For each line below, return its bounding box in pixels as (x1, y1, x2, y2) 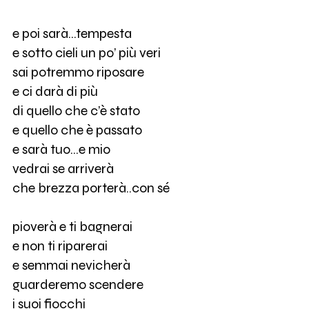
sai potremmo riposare (12, 64, 144, 81)
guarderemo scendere (12, 277, 143, 293)
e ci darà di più (12, 83, 98, 100)
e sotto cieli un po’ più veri (12, 45, 161, 61)
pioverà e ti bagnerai (12, 219, 132, 235)
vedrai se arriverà (12, 161, 114, 177)
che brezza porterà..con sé (12, 180, 170, 197)
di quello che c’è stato (12, 103, 140, 119)
